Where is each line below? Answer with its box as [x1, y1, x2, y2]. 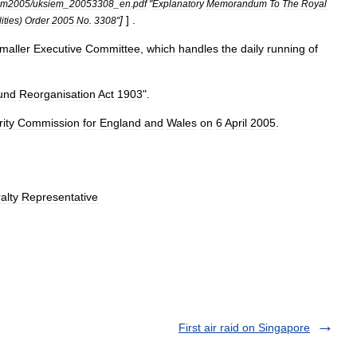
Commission [18, 116, 80, 129]
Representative [22, 190, 98, 203]
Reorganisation [19, 88, 96, 100]
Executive [33, 42, 82, 55]
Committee [85, 42, 140, 55]
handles [178, 42, 218, 55]
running [267, 42, 305, 55]
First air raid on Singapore [178, 321, 310, 334]
